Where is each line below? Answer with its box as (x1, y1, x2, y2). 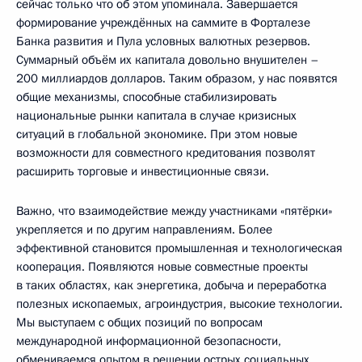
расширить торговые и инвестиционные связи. (16, 162, 269, 179)
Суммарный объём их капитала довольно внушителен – (16, 51, 319, 68)
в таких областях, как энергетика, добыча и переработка (16, 276, 326, 293)
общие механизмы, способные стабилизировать (16, 88, 277, 105)
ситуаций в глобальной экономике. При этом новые (16, 125, 297, 142)
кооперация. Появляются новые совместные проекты (16, 258, 308, 275)
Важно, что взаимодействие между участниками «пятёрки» (16, 202, 332, 219)
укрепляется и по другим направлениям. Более (16, 221, 272, 238)
